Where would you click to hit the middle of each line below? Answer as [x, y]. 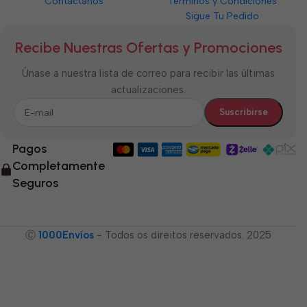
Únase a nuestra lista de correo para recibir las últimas [148, 73]
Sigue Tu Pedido [223, 16]
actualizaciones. [148, 90]
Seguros [35, 183]
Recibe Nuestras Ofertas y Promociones [148, 48]
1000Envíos [66, 235]
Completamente [59, 166]
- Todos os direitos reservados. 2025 [183, 235]
